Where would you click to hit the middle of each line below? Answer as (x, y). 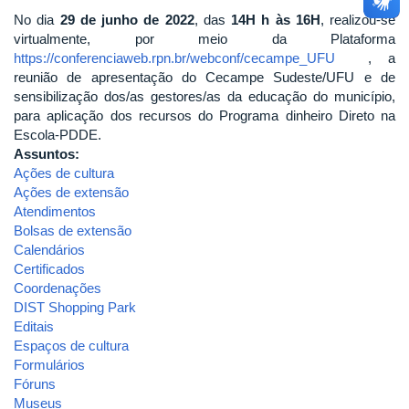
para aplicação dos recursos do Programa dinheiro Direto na (204, 115)
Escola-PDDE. (58, 134)
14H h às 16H (276, 19)
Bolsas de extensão (73, 230)
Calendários (49, 249)
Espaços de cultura (71, 345)
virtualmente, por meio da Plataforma (204, 38)
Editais (34, 326)
